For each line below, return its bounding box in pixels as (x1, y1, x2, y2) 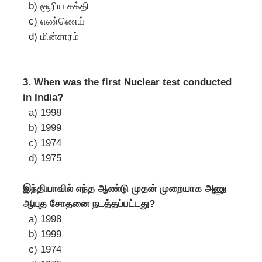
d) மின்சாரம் (29, 31, 80, 43)
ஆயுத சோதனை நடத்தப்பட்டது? (23, 198, 156, 210)
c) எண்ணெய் (29, 16, 85, 27)
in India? (23, 92, 64, 104)
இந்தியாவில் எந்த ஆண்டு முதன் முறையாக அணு (23, 183, 227, 195)
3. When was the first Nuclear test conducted (23, 77, 232, 88)
